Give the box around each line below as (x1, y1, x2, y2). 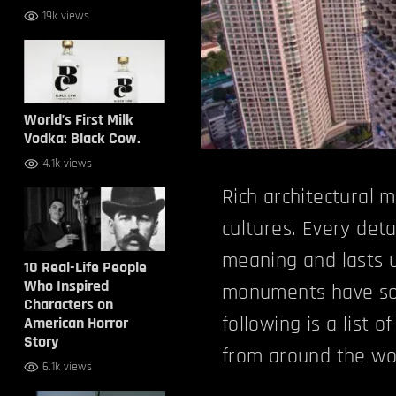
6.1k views (42, 359, 92, 375)
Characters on (23, 294, 113, 315)
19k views (42, 8, 89, 24)
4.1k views (42, 156, 92, 171)
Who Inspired (23, 276, 109, 296)
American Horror (23, 313, 128, 333)
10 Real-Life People (23, 257, 147, 278)
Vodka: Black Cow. (23, 128, 141, 148)
